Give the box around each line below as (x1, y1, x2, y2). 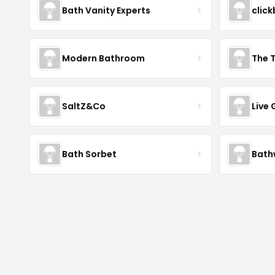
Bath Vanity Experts (62, 4, 150, 17)
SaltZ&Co (62, 99, 106, 112)
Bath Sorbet (62, 147, 117, 160)
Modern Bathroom (62, 52, 145, 64)
